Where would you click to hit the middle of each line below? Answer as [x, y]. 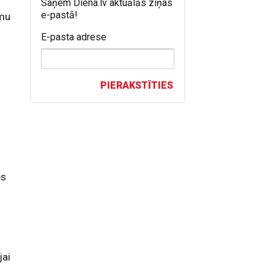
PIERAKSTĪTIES [137, 85]
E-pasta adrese [74, 37]
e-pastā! [60, 15]
